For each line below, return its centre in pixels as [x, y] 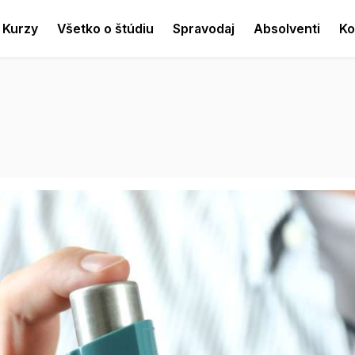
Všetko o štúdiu [106, 29]
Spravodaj [204, 29]
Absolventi [287, 29]
